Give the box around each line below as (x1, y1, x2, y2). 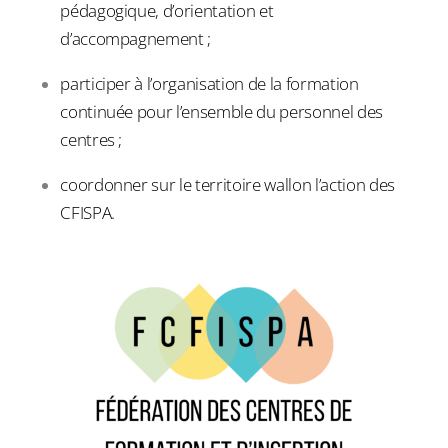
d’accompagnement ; (60, 27, 212, 51)
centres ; (60, 128, 123, 152)
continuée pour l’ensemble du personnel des (60, 100, 383, 124)
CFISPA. (60, 201, 115, 225)
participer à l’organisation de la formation (60, 72, 359, 96)
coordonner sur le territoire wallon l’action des (60, 173, 395, 197)
